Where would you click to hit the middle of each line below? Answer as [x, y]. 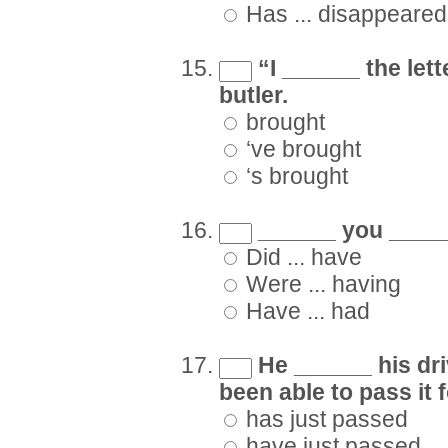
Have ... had [305, 312]
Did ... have [301, 258]
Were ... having [320, 285]
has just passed [324, 420]
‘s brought [294, 177]
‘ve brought [300, 150]
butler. [253, 96]
